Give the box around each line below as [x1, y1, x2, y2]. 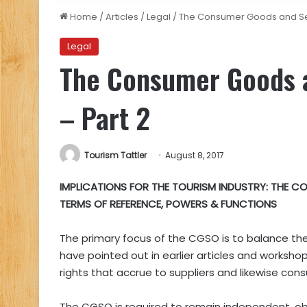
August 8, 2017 [165, 149, 224, 161]
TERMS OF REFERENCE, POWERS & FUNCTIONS [60, 197, 277, 212]
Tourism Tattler [84, 149, 147, 161]
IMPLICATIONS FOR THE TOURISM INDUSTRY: [60, 180, 271, 195]
